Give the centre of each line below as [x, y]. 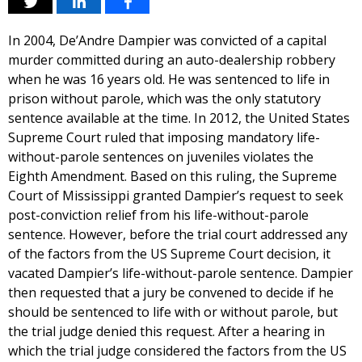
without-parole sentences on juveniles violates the [161, 157]
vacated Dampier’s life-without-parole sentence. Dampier [181, 273]
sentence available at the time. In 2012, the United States [179, 118]
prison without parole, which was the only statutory [164, 99]
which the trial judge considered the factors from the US [177, 351]
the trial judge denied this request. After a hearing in [166, 331]
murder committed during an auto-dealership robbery [172, 60]
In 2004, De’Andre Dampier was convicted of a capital [167, 40]
